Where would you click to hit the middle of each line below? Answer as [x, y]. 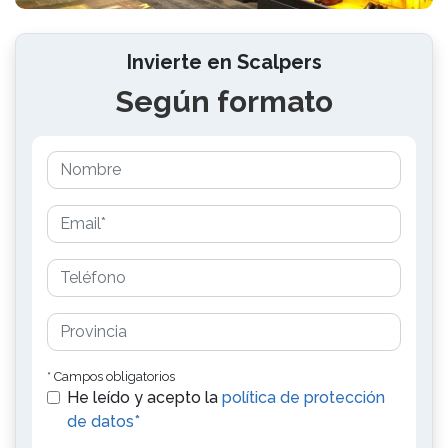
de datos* [103, 421]
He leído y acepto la [144, 397]
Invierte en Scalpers [224, 62]
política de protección [303, 397]
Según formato [224, 101]
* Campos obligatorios [111, 376]
